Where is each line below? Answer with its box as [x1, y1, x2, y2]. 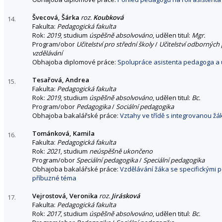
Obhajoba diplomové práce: [32, 57, 117, 66]
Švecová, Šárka [32, 12, 79, 22]
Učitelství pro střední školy [76, 39, 154, 49]
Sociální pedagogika [116, 102, 174, 111]
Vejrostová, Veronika [32, 191, 98, 200]
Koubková [93, 12, 124, 22]
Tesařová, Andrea [32, 75, 89, 84]
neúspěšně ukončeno [89, 146, 153, 156]
